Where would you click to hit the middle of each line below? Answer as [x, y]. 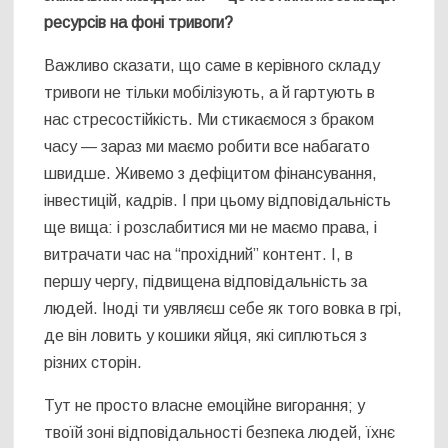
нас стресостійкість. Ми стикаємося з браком [209, 120]
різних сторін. [93, 363]
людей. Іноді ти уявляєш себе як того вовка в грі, [223, 309]
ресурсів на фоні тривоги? [139, 23]
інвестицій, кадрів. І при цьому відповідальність [218, 201]
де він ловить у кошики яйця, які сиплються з [206, 336]
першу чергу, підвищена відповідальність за [206, 282]
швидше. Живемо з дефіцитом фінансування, [211, 174]
